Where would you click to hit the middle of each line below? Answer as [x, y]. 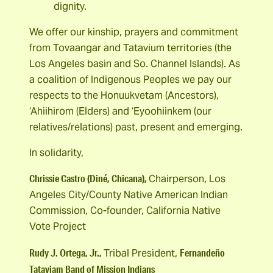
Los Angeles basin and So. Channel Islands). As [135, 63]
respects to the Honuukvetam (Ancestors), [124, 95]
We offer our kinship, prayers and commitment [134, 32]
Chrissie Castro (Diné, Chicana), [89, 179]
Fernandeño [202, 252]
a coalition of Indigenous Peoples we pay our [130, 79]
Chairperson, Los [187, 179]
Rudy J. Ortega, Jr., [66, 252]
